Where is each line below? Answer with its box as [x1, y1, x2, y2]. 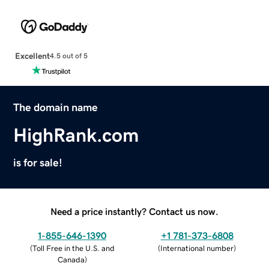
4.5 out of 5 [49, 52, 88, 60]
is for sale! [13, 157, 63, 168]
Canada [57, 255, 85, 264]
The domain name [13, 101, 98, 113]
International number [160, 244, 234, 252]
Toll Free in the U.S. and [32, 244, 115, 252]
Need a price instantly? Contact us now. [50, 206, 219, 216]
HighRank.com [13, 125, 139, 145]
